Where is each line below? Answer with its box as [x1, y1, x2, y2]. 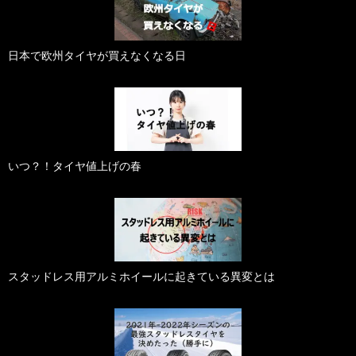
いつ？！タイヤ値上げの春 [8, 160, 141, 173]
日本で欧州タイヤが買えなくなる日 [8, 49, 186, 63]
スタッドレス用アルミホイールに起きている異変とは [8, 270, 275, 284]
